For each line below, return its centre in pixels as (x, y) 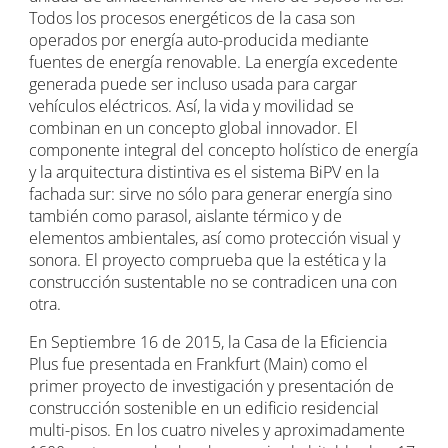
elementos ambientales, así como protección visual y (215, 237)
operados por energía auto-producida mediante (199, 39)
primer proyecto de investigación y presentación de (212, 385)
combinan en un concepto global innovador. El (194, 127)
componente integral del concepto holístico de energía (224, 149)
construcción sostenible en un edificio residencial (204, 407)
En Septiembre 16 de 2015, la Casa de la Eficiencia (208, 341)
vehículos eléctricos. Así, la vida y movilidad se (192, 105)
